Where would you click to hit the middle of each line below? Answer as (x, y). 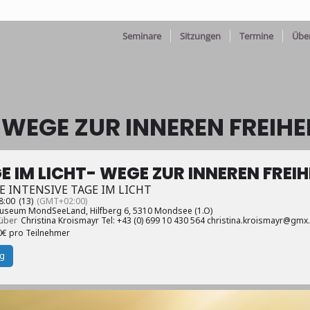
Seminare (142, 36)
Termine (256, 36)
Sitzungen (200, 36)
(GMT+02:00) (62, 201)
